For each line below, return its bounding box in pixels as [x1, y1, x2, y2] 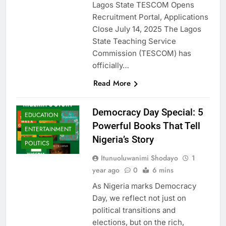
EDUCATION [25, 110, 58, 120]
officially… [92, 60, 129, 70]
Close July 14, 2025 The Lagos [92, 24, 201, 34]
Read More [93, 77, 131, 89]
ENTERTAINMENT [25, 124, 72, 134]
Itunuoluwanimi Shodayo [100, 152, 178, 163]
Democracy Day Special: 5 [92, 106, 203, 118]
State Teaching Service [92, 36, 176, 46]
